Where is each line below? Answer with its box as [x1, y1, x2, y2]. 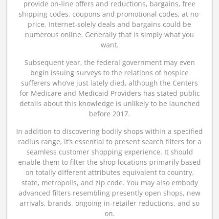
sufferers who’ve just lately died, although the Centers [21, 78, 198, 88]
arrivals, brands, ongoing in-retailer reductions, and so [20, 198, 199, 208]
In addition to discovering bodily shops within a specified [16, 127, 203, 136]
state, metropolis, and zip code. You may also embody [21, 178, 198, 187]
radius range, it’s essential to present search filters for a [18, 137, 201, 146]
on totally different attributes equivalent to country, [25, 168, 194, 177]
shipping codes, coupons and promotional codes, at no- [18, 9, 201, 19]
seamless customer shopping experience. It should [26, 147, 193, 156]
